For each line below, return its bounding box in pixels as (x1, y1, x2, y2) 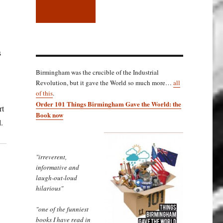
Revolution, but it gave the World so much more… (35, 78, 173, 87)
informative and (35, 162, 79, 172)
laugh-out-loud (35, 173, 77, 182)
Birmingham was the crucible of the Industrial (35, 67, 159, 77)
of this (35, 88, 53, 98)
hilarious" (35, 183, 63, 193)
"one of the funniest (35, 204, 89, 214)
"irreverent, (35, 152, 67, 161)
